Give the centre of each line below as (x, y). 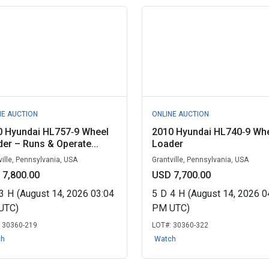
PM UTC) (171, 208)
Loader (167, 144)
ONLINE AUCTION (180, 114)
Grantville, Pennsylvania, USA (200, 160)
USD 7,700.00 (181, 175)
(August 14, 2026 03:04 (65, 194)
